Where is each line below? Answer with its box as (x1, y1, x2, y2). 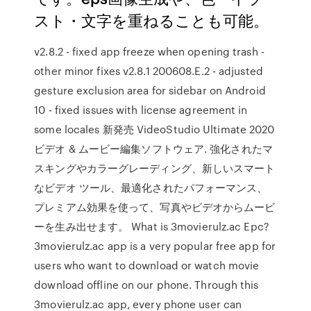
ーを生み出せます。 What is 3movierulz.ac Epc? (34, 219, 269, 234)
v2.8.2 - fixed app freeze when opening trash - (34, 44, 264, 59)
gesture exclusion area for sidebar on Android (34, 83, 266, 98)
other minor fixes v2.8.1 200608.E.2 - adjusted (34, 63, 263, 78)
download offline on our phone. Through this (34, 277, 259, 292)
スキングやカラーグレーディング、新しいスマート (34, 160, 276, 176)
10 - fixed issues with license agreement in (34, 102, 248, 117)
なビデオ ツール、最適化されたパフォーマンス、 (34, 180, 268, 195)
